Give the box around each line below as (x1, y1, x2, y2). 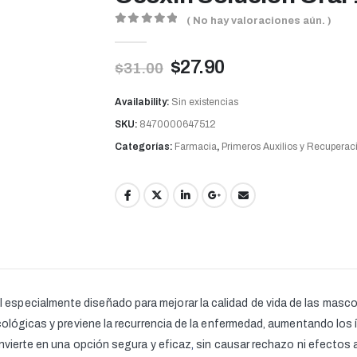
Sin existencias (171, 96, 238, 108)
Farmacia (175, 141, 217, 153)
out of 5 (124, 28, 190, 39)
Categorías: (115, 141, 175, 153)
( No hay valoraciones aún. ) (186, 14, 332, 26)
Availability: (115, 96, 171, 108)
